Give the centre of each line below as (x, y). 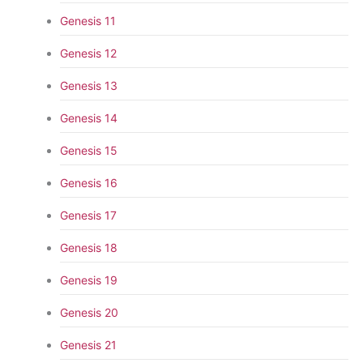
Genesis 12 (88, 53)
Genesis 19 (88, 280)
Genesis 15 (88, 150)
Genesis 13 (88, 85)
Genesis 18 (88, 247)
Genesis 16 (88, 182)
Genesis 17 (88, 215)
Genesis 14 (88, 117)
